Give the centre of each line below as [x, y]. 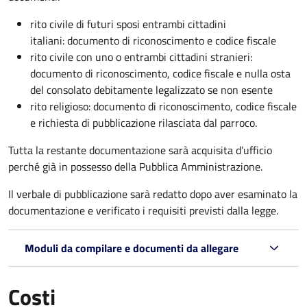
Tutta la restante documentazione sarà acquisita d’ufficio [140, 150]
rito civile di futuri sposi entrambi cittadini [128, 24]
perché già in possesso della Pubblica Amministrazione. [135, 167]
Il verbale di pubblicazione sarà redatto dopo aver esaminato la [153, 194]
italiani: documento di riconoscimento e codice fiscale [153, 41]
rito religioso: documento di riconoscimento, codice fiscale [163, 107]
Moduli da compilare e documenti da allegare [132, 248]
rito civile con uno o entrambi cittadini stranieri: [141, 57]
